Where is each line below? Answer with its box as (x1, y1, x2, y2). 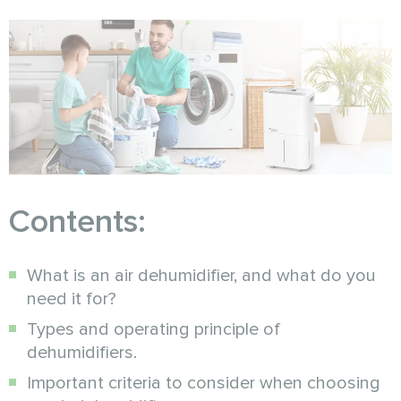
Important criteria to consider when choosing (27, 372, 380, 395)
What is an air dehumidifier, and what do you (27, 265, 376, 287)
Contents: (9, 202, 146, 243)
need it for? (27, 288, 116, 311)
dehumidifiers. (27, 342, 137, 364)
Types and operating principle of (27, 319, 280, 341)
